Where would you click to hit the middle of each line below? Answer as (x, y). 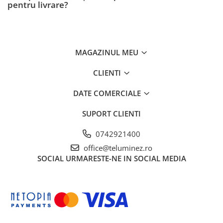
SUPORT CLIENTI (111, 113)
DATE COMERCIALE (108, 93)
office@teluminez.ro (117, 148)
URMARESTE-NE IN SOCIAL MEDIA (126, 158)
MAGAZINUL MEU (108, 52)
